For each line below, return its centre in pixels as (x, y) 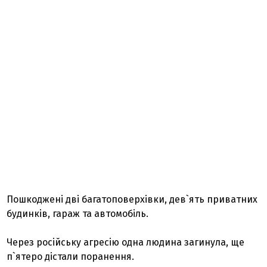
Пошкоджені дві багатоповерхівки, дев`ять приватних (132, 199)
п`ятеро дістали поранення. (71, 257)
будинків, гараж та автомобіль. (78, 214)
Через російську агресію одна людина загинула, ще (126, 242)
